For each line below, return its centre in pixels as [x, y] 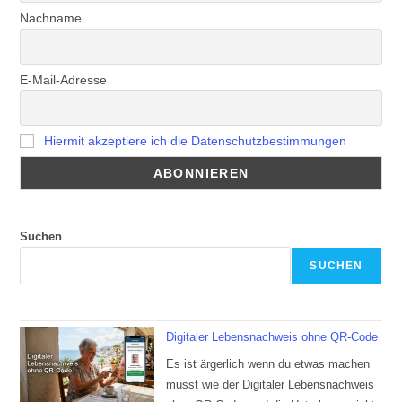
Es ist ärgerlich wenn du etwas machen [268, 363]
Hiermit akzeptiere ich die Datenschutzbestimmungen [196, 141]
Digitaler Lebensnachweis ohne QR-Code [272, 337]
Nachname [51, 18]
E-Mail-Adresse [64, 79]
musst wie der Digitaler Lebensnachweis [271, 384]
